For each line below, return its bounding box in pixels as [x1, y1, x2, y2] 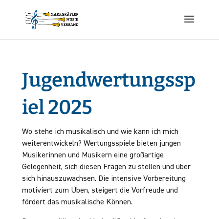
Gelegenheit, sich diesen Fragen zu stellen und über [22, 163, 191, 171]
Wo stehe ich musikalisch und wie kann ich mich [22, 128, 178, 136]
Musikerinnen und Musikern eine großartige [22, 152, 164, 159]
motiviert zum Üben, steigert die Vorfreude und [22, 187, 178, 195]
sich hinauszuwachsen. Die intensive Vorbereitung [22, 175, 186, 183]
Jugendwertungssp [22, 68, 196, 92]
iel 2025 [22, 96, 92, 119]
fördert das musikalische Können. [22, 198, 132, 206]
